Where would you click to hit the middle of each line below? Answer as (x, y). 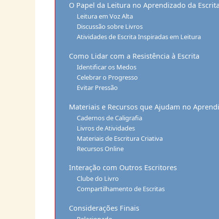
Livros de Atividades (106, 128)
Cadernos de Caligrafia (110, 118)
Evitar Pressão (98, 87)
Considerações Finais (104, 208)
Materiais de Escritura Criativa (120, 138)
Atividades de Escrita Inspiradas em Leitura (139, 37)
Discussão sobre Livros (110, 27)
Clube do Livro (98, 179)
